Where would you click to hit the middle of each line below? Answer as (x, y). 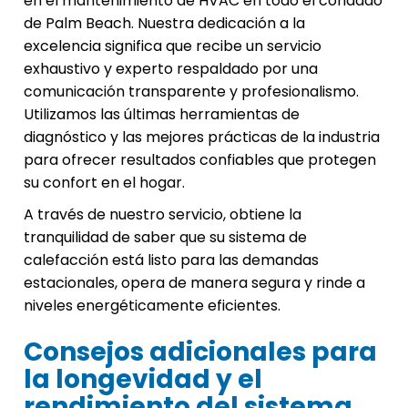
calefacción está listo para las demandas (171, 260)
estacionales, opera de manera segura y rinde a (194, 283)
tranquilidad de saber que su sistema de (165, 238)
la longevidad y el (143, 380)
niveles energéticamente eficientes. (152, 306)
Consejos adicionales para (200, 352)
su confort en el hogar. (104, 183)
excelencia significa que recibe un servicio (173, 46)
